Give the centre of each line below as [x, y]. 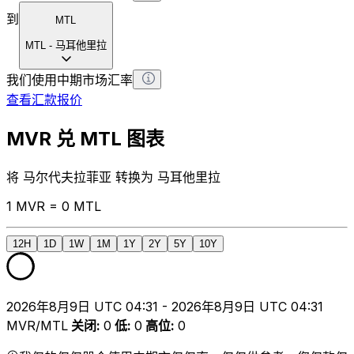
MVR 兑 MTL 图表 [85, 139]
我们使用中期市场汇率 [70, 79]
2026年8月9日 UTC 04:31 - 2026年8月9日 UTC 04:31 [165, 307]
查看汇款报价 [44, 99]
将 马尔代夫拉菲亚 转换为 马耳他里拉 [113, 177]
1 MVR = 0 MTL [54, 207]
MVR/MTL [37, 326]
